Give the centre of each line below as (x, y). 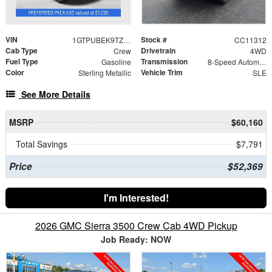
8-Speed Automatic (263, 61)
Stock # (154, 39)
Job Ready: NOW (136, 239)
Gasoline (116, 61)
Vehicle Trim (162, 72)
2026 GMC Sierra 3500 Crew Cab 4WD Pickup (136, 225)
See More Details (56, 94)
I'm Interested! (136, 197)
